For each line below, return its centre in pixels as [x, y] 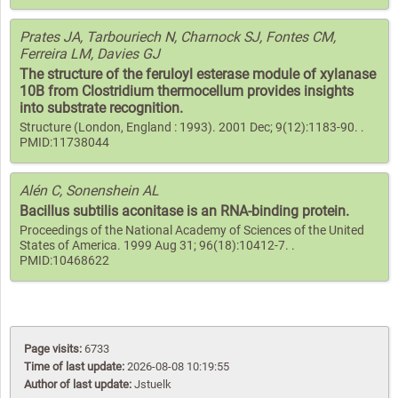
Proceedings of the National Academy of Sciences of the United [192, 230]
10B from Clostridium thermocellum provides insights [187, 91]
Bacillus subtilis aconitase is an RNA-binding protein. [184, 211]
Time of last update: [76, 366]
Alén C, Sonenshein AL [89, 190]
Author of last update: [79, 384]
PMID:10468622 [64, 260]
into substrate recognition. [101, 107]
